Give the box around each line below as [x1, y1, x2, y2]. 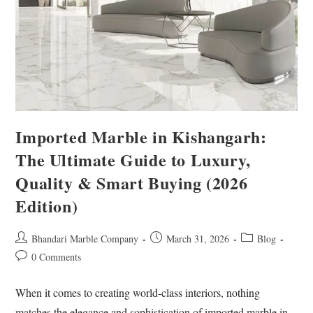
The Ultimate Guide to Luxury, [15, 147, 251, 173]
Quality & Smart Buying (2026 [15, 170, 248, 196]
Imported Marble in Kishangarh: [15, 124, 267, 150]
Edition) [15, 194, 78, 219]
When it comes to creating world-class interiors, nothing [15, 285, 261, 300]
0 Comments [31, 250, 82, 264]
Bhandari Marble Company [31, 232, 139, 246]
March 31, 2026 [166, 232, 230, 246]
